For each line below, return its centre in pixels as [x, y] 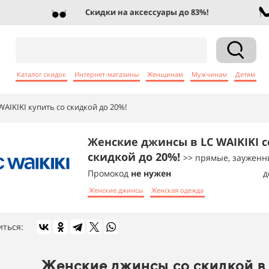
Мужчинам [209, 74]
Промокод [109, 173]
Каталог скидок [41, 74]
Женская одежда [177, 190]
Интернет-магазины [107, 74]
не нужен [151, 173]
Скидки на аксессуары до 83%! [133, 12]
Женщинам [165, 74]
